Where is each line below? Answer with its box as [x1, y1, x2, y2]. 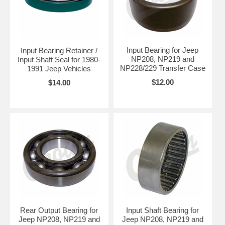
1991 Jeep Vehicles [27, 64, 91, 73]
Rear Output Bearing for [20, 205, 98, 214]
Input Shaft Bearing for [126, 205, 199, 214]
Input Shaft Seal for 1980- [18, 55, 101, 64]
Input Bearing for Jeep [127, 45, 199, 54]
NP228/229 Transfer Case [120, 63, 205, 72]
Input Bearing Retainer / [21, 46, 98, 55]
